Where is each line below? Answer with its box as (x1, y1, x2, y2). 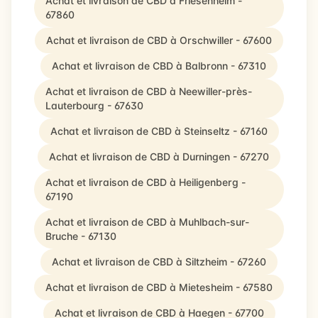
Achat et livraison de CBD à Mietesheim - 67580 (45, 281, 273, 293)
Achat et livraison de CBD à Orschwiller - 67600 (46, 34, 272, 46)
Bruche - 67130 (45, 230, 116, 242)
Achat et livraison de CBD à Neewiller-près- (45, 85, 252, 97)
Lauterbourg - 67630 (45, 99, 143, 111)
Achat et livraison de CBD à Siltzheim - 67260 (52, 256, 266, 268)
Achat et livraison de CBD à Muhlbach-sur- (45, 216, 249, 228)
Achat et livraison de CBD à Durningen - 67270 (49, 150, 269, 163)
